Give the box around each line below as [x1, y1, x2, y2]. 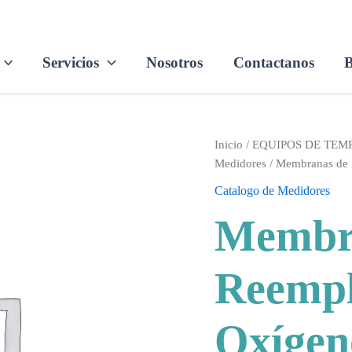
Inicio [214, 138, 244, 151]
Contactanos [233, 53, 314, 71]
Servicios [42, 53, 100, 71]
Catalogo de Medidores [214, 183, 331, 197]
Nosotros [146, 53, 203, 71]
